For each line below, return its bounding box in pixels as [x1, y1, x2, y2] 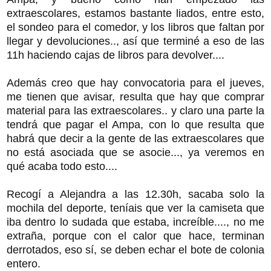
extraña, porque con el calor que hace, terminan [7, 229, 264, 242]
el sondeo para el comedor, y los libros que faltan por [7, 21, 264, 33]
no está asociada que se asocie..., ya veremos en [7, 146, 264, 158]
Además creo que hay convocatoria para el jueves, [7, 76, 264, 89]
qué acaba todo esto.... [7, 160, 117, 172]
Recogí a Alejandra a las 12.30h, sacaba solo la [7, 188, 264, 200]
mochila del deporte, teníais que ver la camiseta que [7, 201, 264, 214]
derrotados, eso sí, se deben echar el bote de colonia [7, 243, 264, 256]
